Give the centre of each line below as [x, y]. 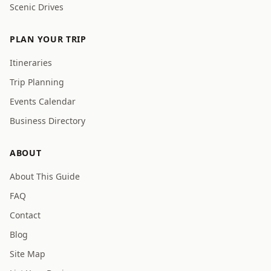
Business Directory [47, 121]
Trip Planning [37, 82]
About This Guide [45, 176]
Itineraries [31, 63]
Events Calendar [43, 101]
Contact [25, 215]
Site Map [28, 254]
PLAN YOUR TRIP [48, 39]
